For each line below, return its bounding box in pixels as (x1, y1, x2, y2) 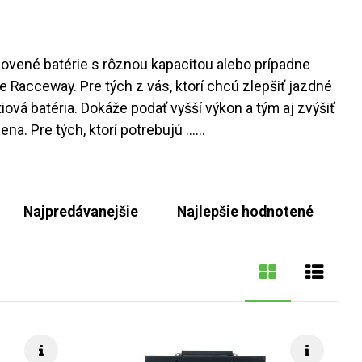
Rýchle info (44, 335, 112, 352)
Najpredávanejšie (23, 204, 138, 221)
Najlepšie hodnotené (177, 204, 314, 221)
